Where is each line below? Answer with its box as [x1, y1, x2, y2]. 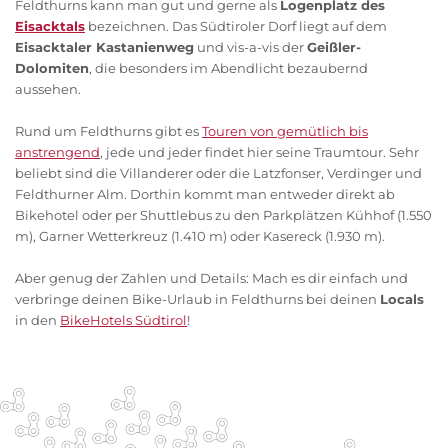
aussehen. [15, 81, 81, 98]
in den [15, 312, 60, 329]
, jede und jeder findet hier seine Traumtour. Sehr [100, 144, 419, 161]
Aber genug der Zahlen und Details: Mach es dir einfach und [15, 270, 408, 287]
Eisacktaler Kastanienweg [15, 39, 194, 56]
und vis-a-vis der [194, 39, 307, 56]
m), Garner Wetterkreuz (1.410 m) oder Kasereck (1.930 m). [15, 228, 385, 245]
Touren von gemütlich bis [202, 123, 368, 140]
